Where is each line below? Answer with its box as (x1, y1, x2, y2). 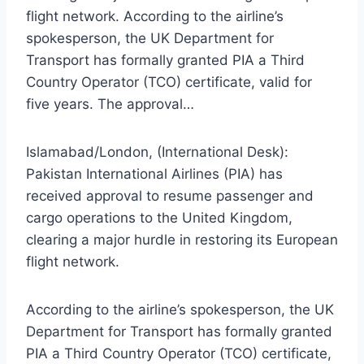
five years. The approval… (26, 95, 194, 112)
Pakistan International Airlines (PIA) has (26, 165, 283, 182)
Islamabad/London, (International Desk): (26, 143, 288, 160)
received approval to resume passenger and (26, 187, 314, 204)
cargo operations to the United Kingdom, (26, 209, 292, 226)
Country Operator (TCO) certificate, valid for (26, 73, 312, 90)
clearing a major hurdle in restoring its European (26, 231, 338, 248)
